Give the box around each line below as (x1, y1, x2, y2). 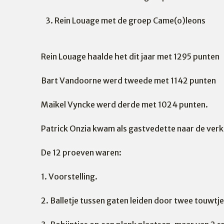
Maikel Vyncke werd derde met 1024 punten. (41, 99, 208, 109)
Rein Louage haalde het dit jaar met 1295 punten (41, 51, 219, 61)
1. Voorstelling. (41, 171, 97, 181)
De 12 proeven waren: (41, 147, 121, 157)
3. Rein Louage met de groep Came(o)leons (41, 15, 205, 25)
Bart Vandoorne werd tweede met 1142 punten (41, 75, 216, 85)
